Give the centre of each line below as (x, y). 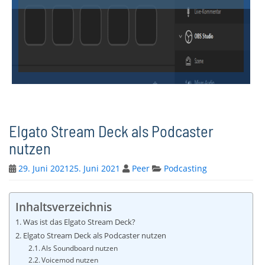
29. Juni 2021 (44, 168)
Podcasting (185, 168)
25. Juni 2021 (95, 168)
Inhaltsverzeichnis (64, 207)
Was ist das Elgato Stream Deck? (79, 222)
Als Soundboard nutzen (79, 248)
